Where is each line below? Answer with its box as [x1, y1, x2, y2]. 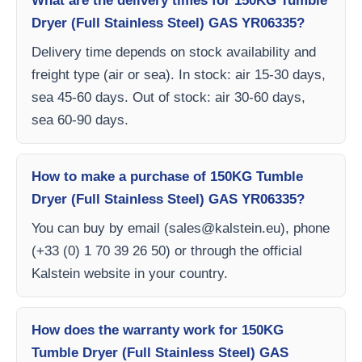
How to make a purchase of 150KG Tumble [32, 169, 303, 184]
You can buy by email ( [32, 221, 169, 236]
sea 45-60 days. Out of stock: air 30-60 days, [32, 90, 305, 105]
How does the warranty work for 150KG [32, 322, 284, 338]
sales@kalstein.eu [169, 221, 280, 236]
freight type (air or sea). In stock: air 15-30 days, [32, 67, 326, 82]
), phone [280, 221, 330, 236]
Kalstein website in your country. [32, 266, 228, 281]
